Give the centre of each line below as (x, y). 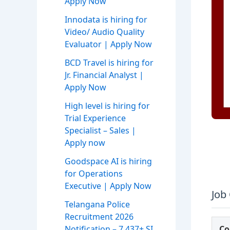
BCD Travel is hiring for (109, 63)
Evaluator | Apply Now (108, 44)
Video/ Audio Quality (104, 32)
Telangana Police (97, 205)
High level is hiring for (107, 106)
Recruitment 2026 (99, 217)
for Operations (94, 174)
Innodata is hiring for (106, 20)
